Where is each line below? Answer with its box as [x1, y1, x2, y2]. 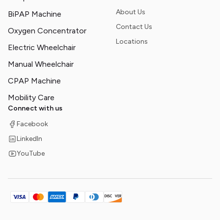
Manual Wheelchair [8, 59, 74, 69]
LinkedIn [17, 135, 42, 143]
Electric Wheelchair [8, 43, 76, 52]
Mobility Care [8, 93, 55, 102]
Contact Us [116, 23, 152, 31]
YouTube [17, 149, 45, 158]
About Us [116, 8, 145, 16]
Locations [116, 37, 148, 46]
